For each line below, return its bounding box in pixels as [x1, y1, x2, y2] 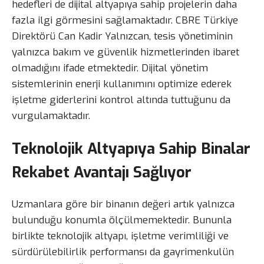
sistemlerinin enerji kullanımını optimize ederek [12, 77, 232, 91]
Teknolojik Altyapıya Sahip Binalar [12, 138, 250, 159]
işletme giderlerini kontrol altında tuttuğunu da [12, 93, 230, 107]
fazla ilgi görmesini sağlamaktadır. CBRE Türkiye [12, 13, 238, 27]
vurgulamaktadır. [12, 108, 90, 123]
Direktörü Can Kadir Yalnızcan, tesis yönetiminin [12, 29, 233, 43]
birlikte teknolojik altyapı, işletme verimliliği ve [12, 229, 229, 243]
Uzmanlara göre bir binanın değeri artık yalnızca [12, 197, 235, 211]
